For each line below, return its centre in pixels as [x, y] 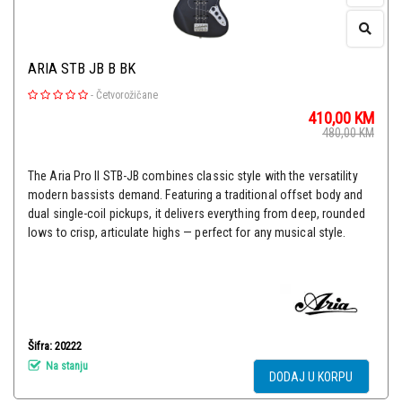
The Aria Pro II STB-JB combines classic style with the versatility [193, 176]
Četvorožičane [127, 96]
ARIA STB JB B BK [82, 69]
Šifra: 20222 [55, 346]
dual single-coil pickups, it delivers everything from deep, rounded [197, 214]
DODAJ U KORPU [311, 377]
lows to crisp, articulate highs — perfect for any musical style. [187, 233]
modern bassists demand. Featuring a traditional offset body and [196, 195]
